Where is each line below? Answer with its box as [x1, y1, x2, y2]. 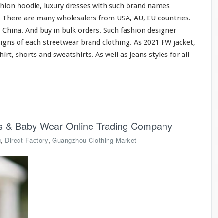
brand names [124, 1, 170, 10]
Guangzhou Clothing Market [52, 135, 137, 145]
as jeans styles [118, 50, 170, 59]
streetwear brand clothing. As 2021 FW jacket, [41, 38, 195, 47]
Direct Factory [5, 135, 48, 145]
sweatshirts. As [51, 50, 105, 59]
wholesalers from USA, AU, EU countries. [55, 14, 191, 22]
